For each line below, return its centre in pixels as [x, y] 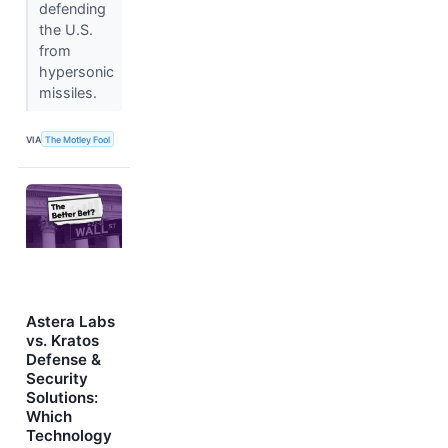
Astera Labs [70, 322]
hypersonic [76, 72]
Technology [69, 436]
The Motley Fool [78, 139]
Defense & [63, 360]
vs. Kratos [62, 341]
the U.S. [65, 30]
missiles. [69, 93]
